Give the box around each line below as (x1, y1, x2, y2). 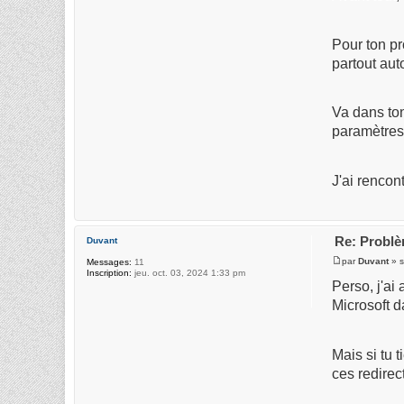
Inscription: (87, 267, 132, 278)
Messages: (87, 256, 132, 267)
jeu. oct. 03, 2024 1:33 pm (132, 267, 245, 278)
